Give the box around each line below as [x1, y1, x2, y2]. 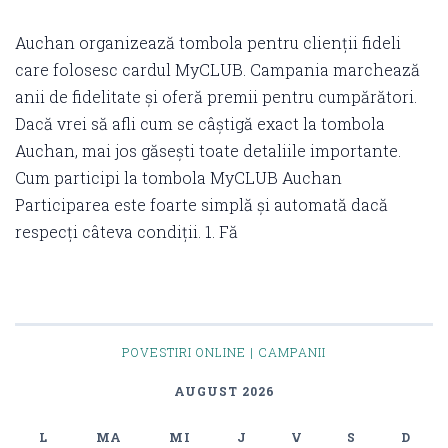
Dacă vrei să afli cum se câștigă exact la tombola [15, 112, 385, 134]
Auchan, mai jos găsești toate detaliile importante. [15, 139, 401, 161]
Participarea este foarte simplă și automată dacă [15, 193, 388, 215]
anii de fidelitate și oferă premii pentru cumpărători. [15, 85, 417, 107]
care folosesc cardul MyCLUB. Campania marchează [15, 58, 420, 80]
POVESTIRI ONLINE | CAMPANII [122, 343, 326, 360]
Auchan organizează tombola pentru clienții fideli [15, 31, 401, 53]
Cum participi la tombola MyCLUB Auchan [15, 166, 342, 188]
